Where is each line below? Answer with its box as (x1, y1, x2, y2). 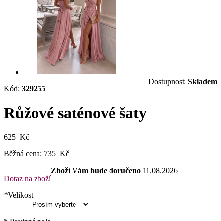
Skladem (188, 77, 217, 86)
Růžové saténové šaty (4, 104, 147, 122)
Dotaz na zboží (4, 174, 51, 183)
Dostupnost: (148, 77, 188, 86)
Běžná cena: (4, 149, 42, 158)
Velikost (8, 191, 33, 200)
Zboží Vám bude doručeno (51, 166, 143, 175)
